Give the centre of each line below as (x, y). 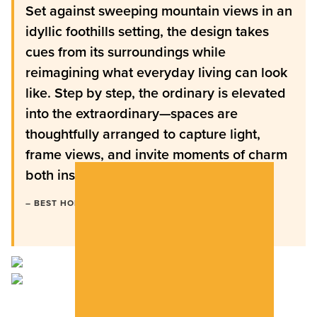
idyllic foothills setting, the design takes (147, 31)
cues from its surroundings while (126, 52)
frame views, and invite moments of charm (156, 154)
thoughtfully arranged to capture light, (143, 134)
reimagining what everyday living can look (156, 72)
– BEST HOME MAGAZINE (82, 203)
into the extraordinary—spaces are (132, 113)
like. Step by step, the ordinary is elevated (156, 93)
